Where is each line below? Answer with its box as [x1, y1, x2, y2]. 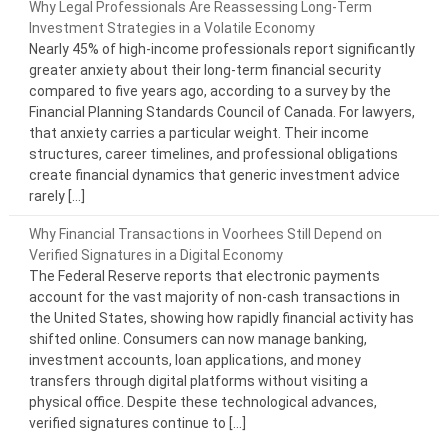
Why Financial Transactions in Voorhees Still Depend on [28, 225, 382, 242]
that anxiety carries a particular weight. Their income [28, 124, 369, 141]
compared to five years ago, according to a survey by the [28, 82, 391, 99]
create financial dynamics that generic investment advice [28, 166, 400, 183]
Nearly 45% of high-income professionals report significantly [28, 40, 415, 57]
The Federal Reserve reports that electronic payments [28, 267, 380, 284]
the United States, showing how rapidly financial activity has [28, 309, 414, 326]
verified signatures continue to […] [28, 414, 246, 431]
